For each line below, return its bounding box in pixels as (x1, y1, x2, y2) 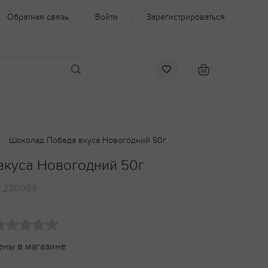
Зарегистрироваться (147, 11, 225, 22)
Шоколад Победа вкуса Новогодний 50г (9, 135, 166, 145)
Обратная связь (7, 11, 69, 22)
